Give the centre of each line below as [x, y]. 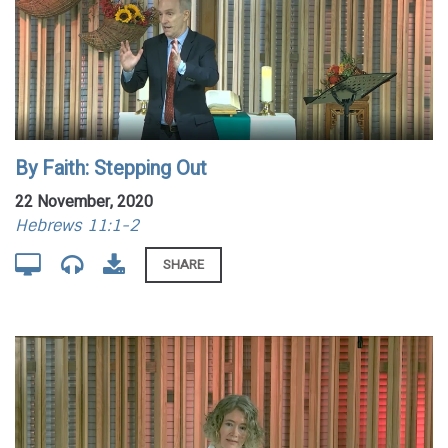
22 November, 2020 [84, 201]
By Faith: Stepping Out [111, 168]
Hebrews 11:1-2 [77, 225]
